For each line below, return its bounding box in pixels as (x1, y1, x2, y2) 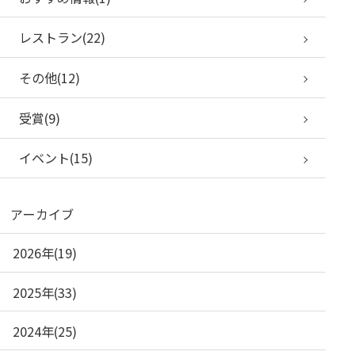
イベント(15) (19, 148, 94, 168)
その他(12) (19, 68, 81, 88)
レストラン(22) (19, 28, 106, 48)
